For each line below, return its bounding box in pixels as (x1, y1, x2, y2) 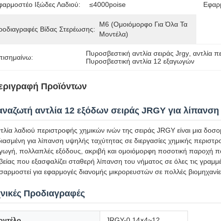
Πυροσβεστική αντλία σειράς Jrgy (86, 49, 189, 57)
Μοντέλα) (99, 30, 128, 38)
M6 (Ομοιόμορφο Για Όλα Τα (99, 20, 187, 28)
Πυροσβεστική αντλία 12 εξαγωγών (86, 57, 195, 65)
